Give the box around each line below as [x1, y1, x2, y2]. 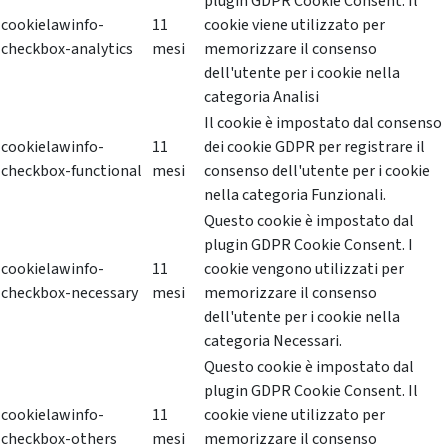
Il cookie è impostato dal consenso [204, 112, 442, 135]
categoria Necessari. [204, 330, 342, 353]
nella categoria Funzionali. [204, 184, 386, 207]
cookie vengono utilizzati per [204, 258, 404, 281]
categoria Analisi [204, 86, 319, 109]
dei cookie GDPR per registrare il [204, 136, 425, 159]
